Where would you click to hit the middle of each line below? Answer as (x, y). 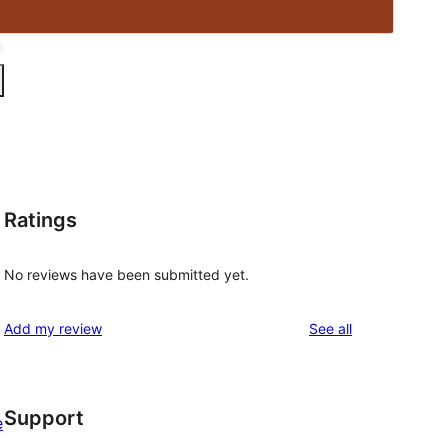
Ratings (40, 219)
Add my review (53, 329)
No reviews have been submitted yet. (126, 275)
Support (44, 418)
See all (330, 329)
